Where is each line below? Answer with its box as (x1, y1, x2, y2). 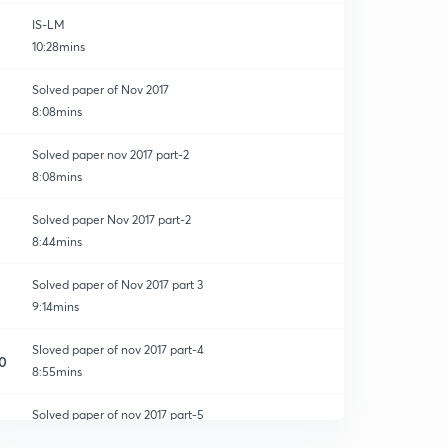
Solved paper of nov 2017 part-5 (32, 407, 204, 422)
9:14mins (32, 299, 79, 314)
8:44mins (32, 234, 82, 249)
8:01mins (32, 429, 79, 444)
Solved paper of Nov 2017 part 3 (32, 277, 203, 292)
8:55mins (32, 364, 82, 379)
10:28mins (32, 39, 85, 54)
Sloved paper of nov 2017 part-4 (32, 342, 204, 357)
